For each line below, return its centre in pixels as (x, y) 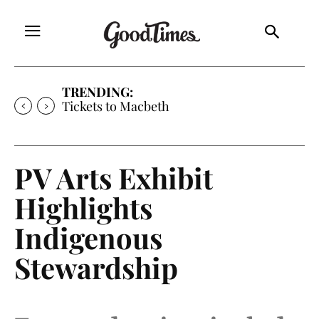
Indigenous (88, 237)
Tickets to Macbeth (116, 106)
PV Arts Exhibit (114, 177)
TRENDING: (98, 91)
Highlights (83, 207)
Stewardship (96, 267)
